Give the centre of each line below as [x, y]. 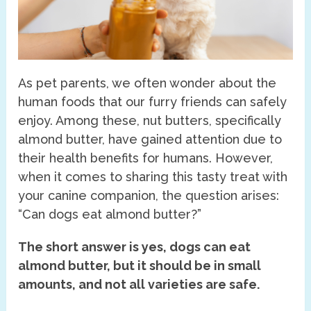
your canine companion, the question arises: [149, 195]
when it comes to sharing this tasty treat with [153, 176]
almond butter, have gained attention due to [150, 139]
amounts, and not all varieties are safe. [139, 284]
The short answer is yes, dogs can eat [135, 246]
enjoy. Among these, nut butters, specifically [150, 120]
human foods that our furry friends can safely [153, 101]
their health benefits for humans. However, [146, 158]
